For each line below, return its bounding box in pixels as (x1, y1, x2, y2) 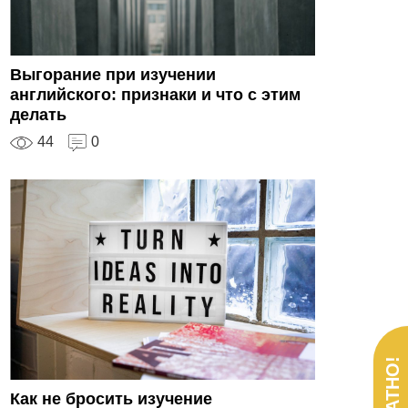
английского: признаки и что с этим (10, 85, 301, 104)
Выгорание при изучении (10, 65, 216, 84)
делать (10, 105, 66, 124)
